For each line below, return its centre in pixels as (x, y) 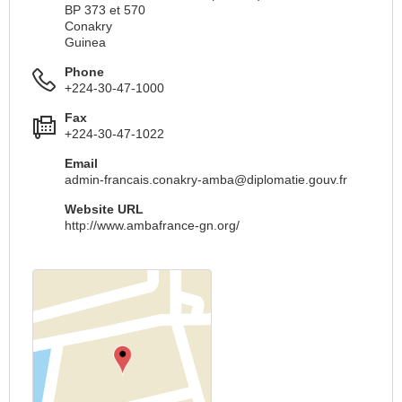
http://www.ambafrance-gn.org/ (152, 225)
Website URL (104, 209)
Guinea (85, 42)
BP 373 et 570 (105, 10)
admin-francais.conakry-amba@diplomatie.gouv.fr (206, 179)
